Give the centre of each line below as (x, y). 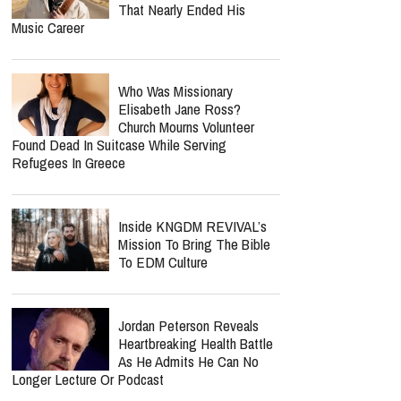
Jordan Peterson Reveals (188, 325)
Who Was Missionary (175, 91)
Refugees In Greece (68, 162)
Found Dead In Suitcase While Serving (119, 145)
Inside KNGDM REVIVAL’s (192, 226)
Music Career (48, 27)
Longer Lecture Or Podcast (88, 379)
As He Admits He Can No (188, 361)
